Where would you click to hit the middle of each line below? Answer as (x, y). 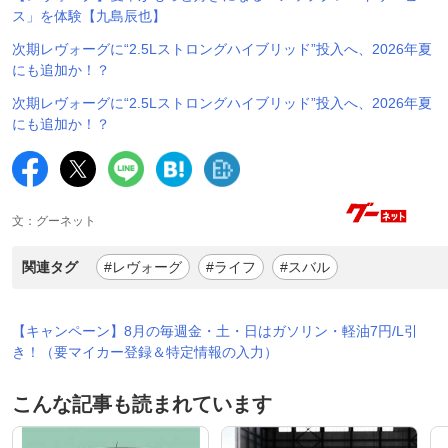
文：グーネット (54, 220)
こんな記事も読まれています (142, 403)
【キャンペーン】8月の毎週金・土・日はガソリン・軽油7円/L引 (215, 330)
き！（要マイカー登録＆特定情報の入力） (145, 351)
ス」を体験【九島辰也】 (89, 15)
